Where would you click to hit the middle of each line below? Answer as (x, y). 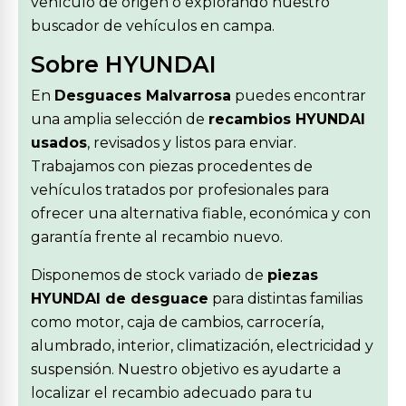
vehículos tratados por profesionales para (180, 190)
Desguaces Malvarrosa (143, 96)
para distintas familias (285, 299)
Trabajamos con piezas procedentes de (172, 166)
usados (59, 143)
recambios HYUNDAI (287, 119)
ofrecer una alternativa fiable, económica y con (201, 213)
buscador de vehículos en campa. (153, 26)
